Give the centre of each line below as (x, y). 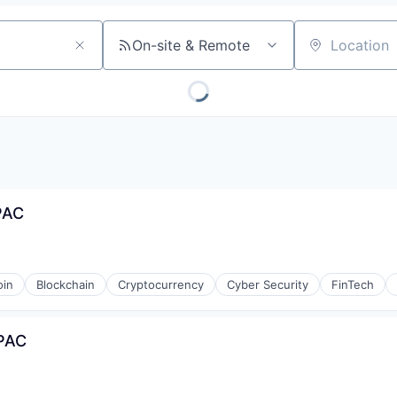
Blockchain (66, 284)
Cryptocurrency (161, 284)
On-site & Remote (191, 45)
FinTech (353, 284)
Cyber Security (268, 284)
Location (323, 53)
